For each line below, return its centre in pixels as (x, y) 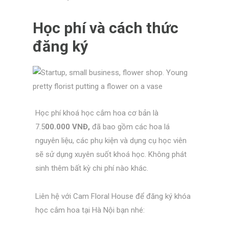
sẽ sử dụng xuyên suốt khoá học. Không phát (111, 155)
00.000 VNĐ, (67, 127)
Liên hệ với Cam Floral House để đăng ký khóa (113, 196)
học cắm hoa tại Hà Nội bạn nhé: (90, 210)
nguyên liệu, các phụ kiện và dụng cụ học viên (111, 141)
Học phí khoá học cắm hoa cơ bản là (97, 113)
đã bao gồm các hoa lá (130, 127)
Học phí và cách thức (105, 28)
